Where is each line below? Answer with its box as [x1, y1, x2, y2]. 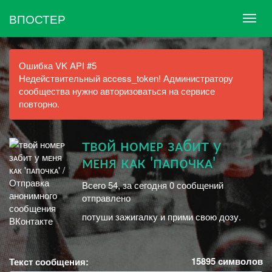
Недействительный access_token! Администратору [19, 72, 233, 84]
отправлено [82, 191, 131, 204]
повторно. [19, 97, 59, 110]
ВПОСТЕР [9, 10, 66, 27]
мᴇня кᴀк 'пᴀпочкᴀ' [82, 155, 216, 171]
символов [216, 254, 263, 268]
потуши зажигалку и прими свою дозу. [82, 210, 241, 223]
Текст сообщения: [9, 254, 89, 268]
